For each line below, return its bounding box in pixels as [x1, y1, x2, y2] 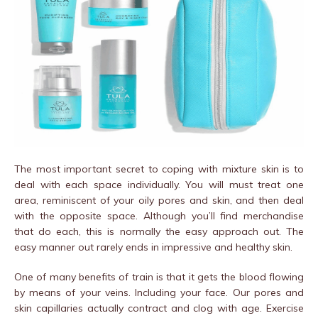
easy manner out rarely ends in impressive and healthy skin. [14, 240, 292, 253]
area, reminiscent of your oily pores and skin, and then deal [14, 193, 304, 207]
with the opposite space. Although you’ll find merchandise [14, 209, 304, 222]
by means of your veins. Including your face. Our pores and [14, 285, 304, 299]
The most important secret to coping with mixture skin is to [14, 162, 304, 175]
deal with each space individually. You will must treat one [14, 177, 304, 191]
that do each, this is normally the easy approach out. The [14, 224, 304, 238]
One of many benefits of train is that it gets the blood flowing [14, 270, 304, 283]
